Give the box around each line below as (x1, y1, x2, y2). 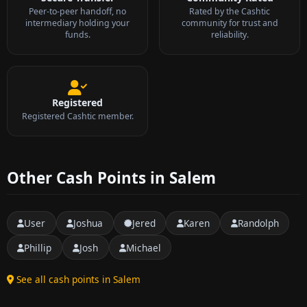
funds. (64, 28, 90, 40)
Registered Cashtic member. (21, 110, 134, 122)
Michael (125, 241, 161, 254)
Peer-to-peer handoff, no (29, 5, 126, 17)
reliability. (210, 28, 249, 40)
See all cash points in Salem (16, 273, 140, 286)
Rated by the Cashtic (189, 5, 270, 17)
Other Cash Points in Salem (7, 167, 216, 188)
